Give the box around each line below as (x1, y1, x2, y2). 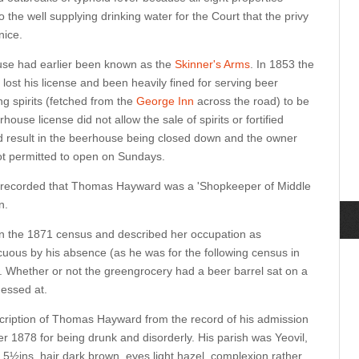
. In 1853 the (250, 58, 314, 71)
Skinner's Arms (175, 58, 250, 71)
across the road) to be (194, 95, 309, 107)
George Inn (136, 95, 194, 107)
